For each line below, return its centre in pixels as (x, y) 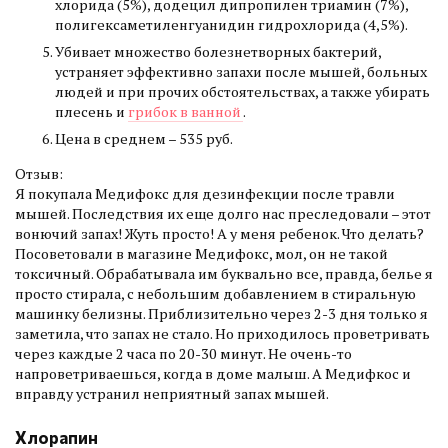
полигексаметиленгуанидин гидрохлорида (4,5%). (231, 25)
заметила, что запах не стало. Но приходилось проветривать (222, 333)
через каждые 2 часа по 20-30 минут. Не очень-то (183, 353)
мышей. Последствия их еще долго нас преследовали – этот (223, 213)
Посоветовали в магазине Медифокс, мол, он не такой (201, 253)
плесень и (91, 112)
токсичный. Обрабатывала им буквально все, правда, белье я (224, 273)
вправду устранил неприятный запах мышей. (172, 393)
